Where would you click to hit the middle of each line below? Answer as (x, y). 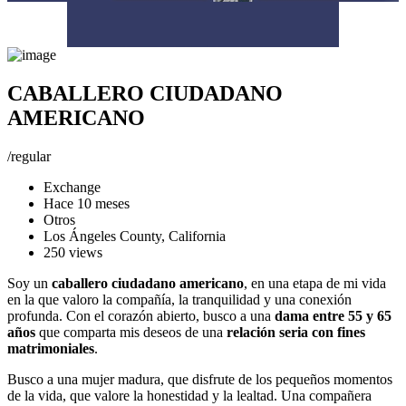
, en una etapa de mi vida (315, 283)
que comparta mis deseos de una (131, 332)
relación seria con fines (296, 332)
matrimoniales (51, 348)
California (195, 236)
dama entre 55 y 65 (333, 315)
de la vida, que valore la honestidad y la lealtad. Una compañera (189, 395)
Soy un (29, 283)
